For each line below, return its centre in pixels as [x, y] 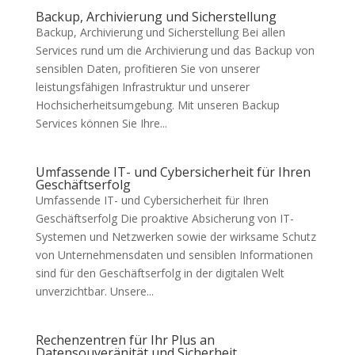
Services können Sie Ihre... [101, 124]
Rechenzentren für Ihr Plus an [125, 340]
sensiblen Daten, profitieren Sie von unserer [147, 69]
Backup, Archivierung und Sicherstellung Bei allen [160, 32]
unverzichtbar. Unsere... [94, 292]
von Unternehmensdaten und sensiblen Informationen [174, 255]
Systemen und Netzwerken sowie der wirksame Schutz [176, 237]
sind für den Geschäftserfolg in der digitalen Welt [160, 273]
